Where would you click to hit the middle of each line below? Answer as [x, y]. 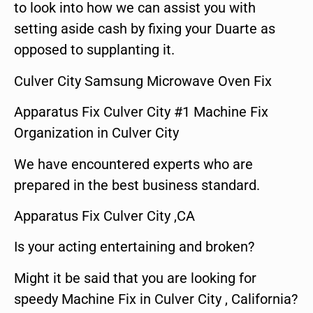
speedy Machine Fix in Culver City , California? [156, 299]
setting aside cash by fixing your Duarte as [145, 29]
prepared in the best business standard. [137, 185]
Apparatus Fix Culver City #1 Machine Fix [141, 112]
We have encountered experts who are [133, 164]
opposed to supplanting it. [94, 50]
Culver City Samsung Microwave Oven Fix [143, 81]
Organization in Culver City [96, 133]
